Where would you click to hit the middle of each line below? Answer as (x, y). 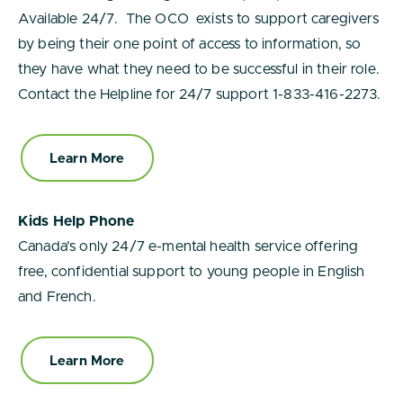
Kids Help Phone (76, 221)
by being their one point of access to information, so (190, 44)
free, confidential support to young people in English (192, 272)
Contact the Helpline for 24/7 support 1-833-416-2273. (200, 94)
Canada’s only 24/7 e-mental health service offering (188, 246)
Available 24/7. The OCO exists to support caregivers (199, 19)
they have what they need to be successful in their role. (199, 69)
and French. (57, 297)
